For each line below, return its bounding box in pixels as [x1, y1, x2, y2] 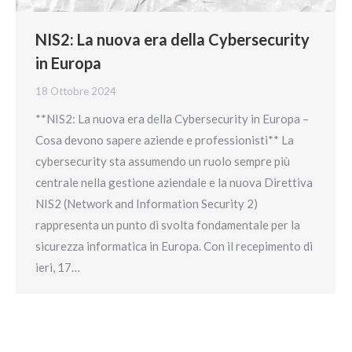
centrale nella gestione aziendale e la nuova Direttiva [35, 174, 313, 189]
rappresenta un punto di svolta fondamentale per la [35, 217, 300, 232]
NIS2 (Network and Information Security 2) [35, 196, 258, 211]
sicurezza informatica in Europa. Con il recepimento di [35, 238, 313, 253]
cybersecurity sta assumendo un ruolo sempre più [35, 153, 290, 168]
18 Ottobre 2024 [35, 84, 116, 97]
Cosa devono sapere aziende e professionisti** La [35, 132, 294, 147]
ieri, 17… [35, 259, 80, 274]
